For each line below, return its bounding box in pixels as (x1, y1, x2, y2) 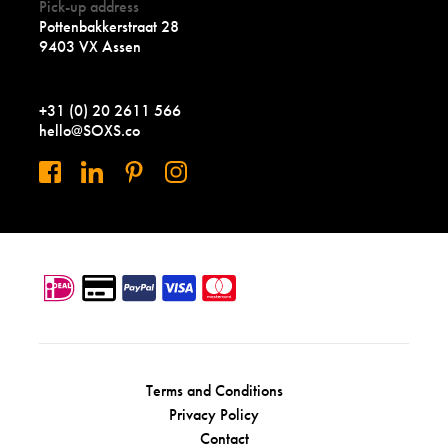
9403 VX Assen (39, 36, 141, 57)
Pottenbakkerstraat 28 (39, 16, 179, 37)
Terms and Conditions (145, 380, 283, 401)
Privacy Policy (169, 404, 259, 425)
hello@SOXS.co (39, 120, 140, 141)
